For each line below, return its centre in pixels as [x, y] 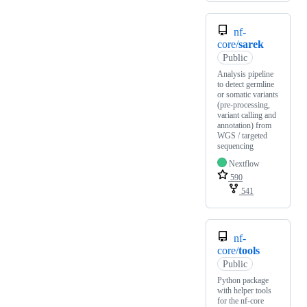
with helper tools [244, 291]
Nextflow [244, 164]
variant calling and [247, 115]
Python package [243, 281]
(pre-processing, [244, 105]
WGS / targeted [242, 136]
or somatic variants [248, 95]
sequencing [235, 146]
